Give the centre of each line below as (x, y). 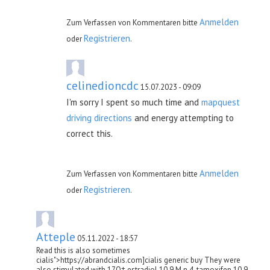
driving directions (99, 118)
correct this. (89, 133)
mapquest (221, 102)
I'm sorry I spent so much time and (134, 102)
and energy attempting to (183, 118)
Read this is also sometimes (83, 250)
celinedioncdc (102, 85)
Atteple (56, 237)
